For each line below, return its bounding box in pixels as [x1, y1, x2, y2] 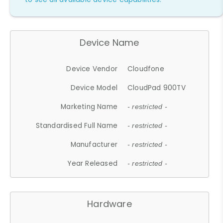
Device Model [70, 83, 118, 93]
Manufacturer [70, 139, 118, 149]
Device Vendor [66, 64, 118, 74]
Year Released [67, 158, 118, 168]
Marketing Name [61, 102, 118, 111]
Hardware [87, 197, 132, 210]
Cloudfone [127, 64, 164, 74]
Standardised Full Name [35, 120, 118, 130]
